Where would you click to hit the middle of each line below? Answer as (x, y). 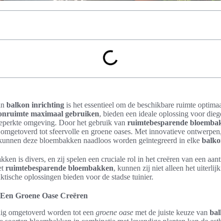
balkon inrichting (35, 105)
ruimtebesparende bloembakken (59, 168)
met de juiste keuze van (171, 212)
